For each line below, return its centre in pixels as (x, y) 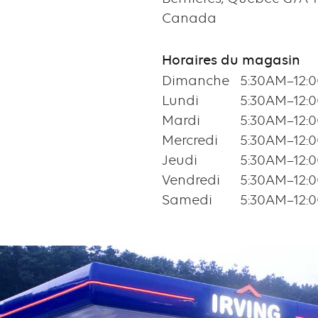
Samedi (187, 200)
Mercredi (190, 141)
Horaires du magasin (231, 60)
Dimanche (195, 81)
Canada (189, 18)
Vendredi (191, 180)
